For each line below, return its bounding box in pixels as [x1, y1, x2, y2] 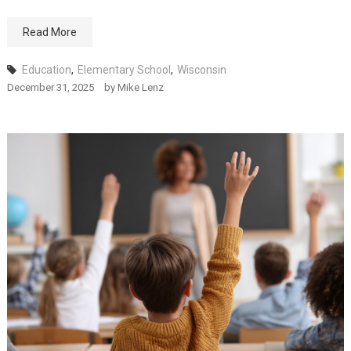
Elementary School [77, 63, 171, 76]
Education [21, 63, 71, 76]
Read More [22, 26, 77, 38]
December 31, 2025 [6, 81, 94, 93]
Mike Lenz [117, 81, 164, 93]
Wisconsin [176, 63, 226, 76]
